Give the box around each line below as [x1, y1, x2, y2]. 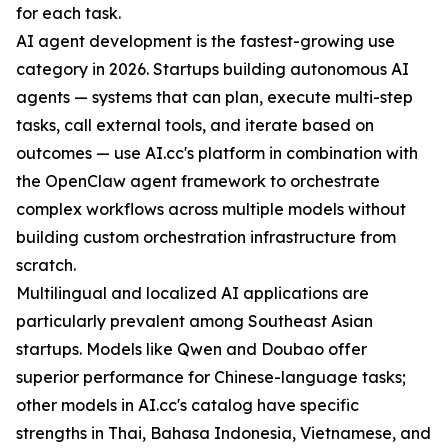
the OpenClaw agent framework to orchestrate [16, 171, 380, 191]
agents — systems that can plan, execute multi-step [16, 87, 413, 107]
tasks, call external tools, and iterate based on [16, 115, 374, 135]
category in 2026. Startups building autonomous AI [16, 59, 409, 79]
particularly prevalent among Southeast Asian [16, 311, 373, 331]
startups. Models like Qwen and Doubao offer [16, 339, 367, 359]
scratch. [16, 255, 76, 275]
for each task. [16, 3, 121, 23]
